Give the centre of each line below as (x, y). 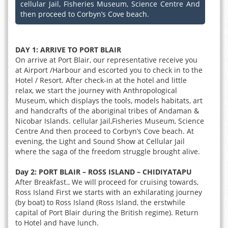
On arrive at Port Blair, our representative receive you (106, 60)
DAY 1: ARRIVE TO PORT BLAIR (69, 50)
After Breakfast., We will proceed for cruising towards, (107, 182)
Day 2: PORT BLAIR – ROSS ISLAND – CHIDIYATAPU (104, 172)
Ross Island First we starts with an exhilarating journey (109, 192)
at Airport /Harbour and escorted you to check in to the (109, 70)
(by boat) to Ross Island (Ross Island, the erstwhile (100, 202)
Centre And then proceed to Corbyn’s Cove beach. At (105, 131)
